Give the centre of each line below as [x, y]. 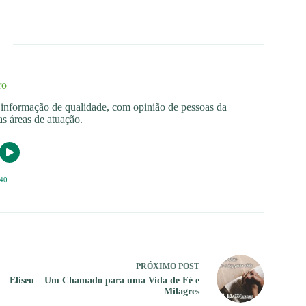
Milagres [181, 292]
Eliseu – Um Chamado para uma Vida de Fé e [104, 281]
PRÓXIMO [157, 267]
